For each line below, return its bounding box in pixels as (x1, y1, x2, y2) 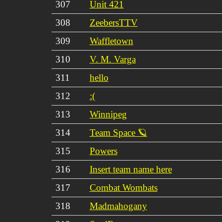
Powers (89, 145, 117, 156)
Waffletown (89, 35, 133, 46)
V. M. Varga (89, 54, 136, 64)
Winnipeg (89, 109, 127, 119)
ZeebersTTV (89, 17, 138, 28)
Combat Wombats (89, 182, 158, 193)
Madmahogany (89, 200, 147, 211)
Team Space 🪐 (89, 127, 147, 138)
